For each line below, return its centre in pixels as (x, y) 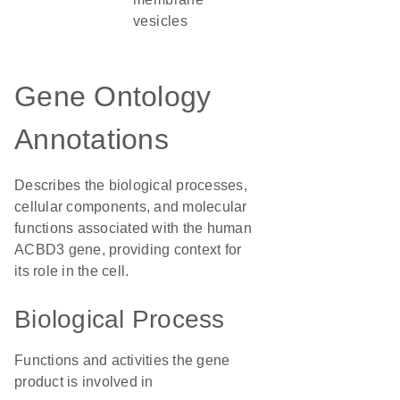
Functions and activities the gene (122, 360)
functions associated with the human (133, 228)
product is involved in (84, 382)
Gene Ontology (113, 96)
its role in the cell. (72, 271)
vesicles (161, 21)
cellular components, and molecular (131, 207)
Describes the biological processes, (131, 185)
